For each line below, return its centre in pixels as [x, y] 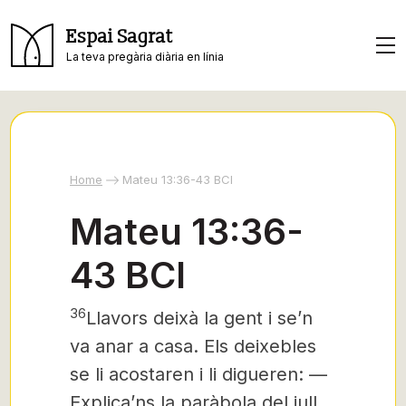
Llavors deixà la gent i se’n [199, 318]
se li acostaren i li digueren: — [198, 374]
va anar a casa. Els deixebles [193, 346]
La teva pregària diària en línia [145, 56]
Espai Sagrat [120, 37]
